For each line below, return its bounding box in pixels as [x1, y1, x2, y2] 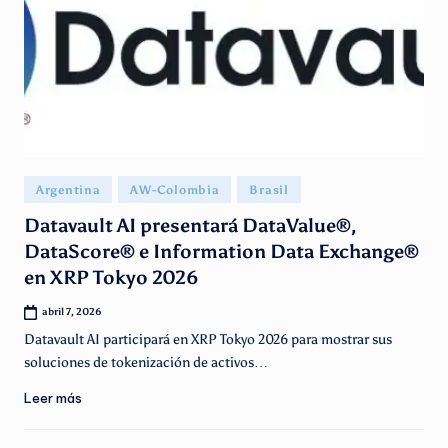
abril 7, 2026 [42, 305, 103, 319]
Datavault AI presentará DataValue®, [24, 214, 357, 238]
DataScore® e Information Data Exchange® [24, 240, 419, 264]
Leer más [24, 389, 82, 406]
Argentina [36, 183, 101, 197]
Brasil [249, 183, 289, 197]
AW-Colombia [130, 183, 220, 197]
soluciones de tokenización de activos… [24, 353, 268, 371]
